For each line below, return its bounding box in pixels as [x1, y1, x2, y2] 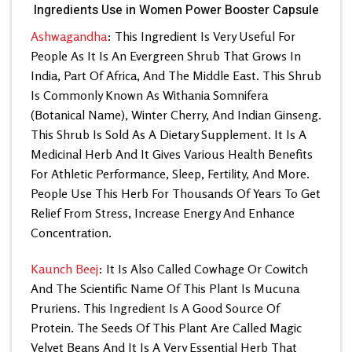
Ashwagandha [31, 27, 107, 44]
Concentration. [31, 224, 112, 240]
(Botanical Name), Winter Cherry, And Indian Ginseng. [31, 106, 321, 123]
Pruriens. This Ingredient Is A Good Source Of [31, 299, 280, 316]
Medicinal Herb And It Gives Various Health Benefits [31, 145, 313, 162]
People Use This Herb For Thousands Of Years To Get [31, 185, 321, 201]
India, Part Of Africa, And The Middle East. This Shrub [31, 67, 321, 83]
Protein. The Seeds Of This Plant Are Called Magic [31, 319, 302, 335]
